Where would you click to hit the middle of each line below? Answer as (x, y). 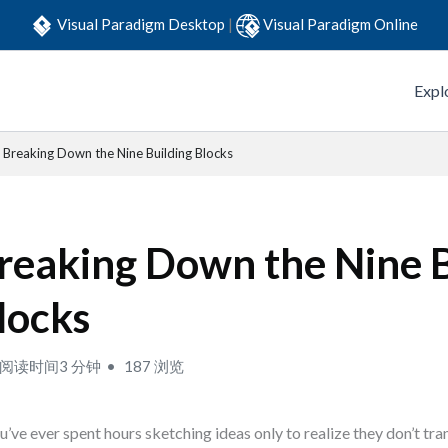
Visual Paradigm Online (340, 23)
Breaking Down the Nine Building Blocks (118, 153)
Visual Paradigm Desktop (142, 23)
